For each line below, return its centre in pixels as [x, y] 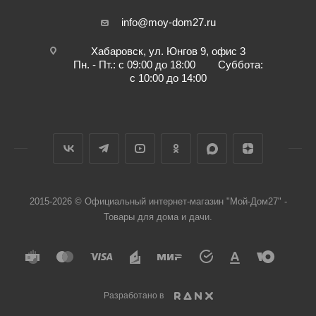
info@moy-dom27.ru [168, 23]
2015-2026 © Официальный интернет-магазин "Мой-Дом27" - [158, 201]
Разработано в [133, 296]
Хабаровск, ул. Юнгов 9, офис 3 [168, 51]
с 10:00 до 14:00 [168, 78]
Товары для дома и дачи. [158, 217]
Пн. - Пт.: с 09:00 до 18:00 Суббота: [168, 65]
